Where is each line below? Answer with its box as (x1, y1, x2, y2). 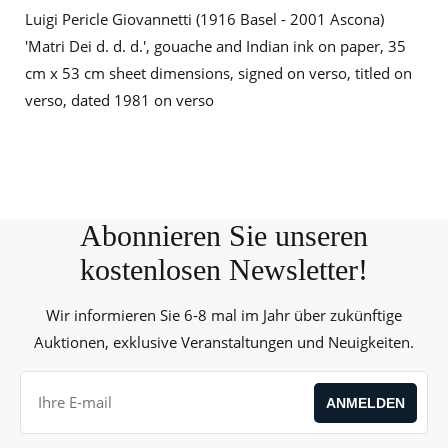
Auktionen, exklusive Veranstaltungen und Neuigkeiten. (34, 332, 414, 352)
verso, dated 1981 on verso (25, 90, 214, 110)
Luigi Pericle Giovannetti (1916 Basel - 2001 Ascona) (25, 9, 384, 29)
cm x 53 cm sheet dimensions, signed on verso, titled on (25, 63, 412, 83)
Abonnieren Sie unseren (80, 219, 368, 252)
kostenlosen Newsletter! (80, 253, 368, 286)
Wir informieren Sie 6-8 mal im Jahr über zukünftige (46, 305, 402, 325)
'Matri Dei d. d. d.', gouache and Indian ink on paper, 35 (25, 36, 406, 56)
